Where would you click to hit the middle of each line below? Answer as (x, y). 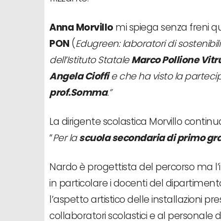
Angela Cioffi (79, 76)
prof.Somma (78, 92)
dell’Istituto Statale (90, 60)
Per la (66, 138)
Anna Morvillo (81, 27)
